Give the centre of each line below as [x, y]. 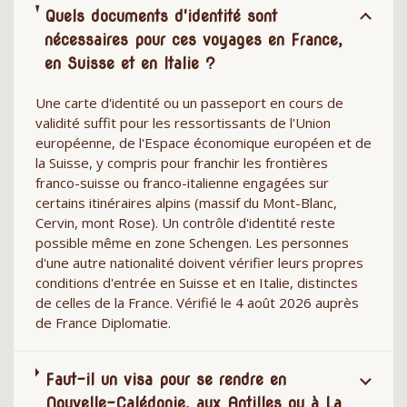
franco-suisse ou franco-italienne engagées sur [182, 182]
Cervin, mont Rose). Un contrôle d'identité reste [185, 222]
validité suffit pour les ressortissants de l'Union [183, 122]
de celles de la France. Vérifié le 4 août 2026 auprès [197, 302]
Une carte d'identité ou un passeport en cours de [189, 102]
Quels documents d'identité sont [161, 16]
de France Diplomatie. [103, 322]
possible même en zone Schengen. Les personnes [192, 242]
